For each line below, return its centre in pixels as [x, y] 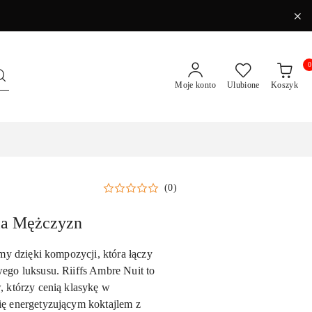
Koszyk [284, 85]
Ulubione [243, 85]
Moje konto [195, 85]
